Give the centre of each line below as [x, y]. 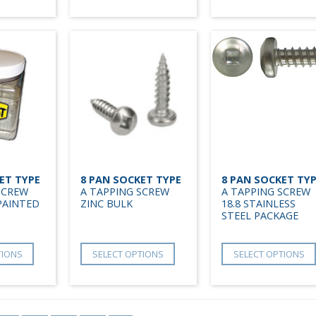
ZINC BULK [107, 203]
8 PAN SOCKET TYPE [131, 179]
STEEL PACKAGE [260, 215]
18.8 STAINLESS [259, 203]
